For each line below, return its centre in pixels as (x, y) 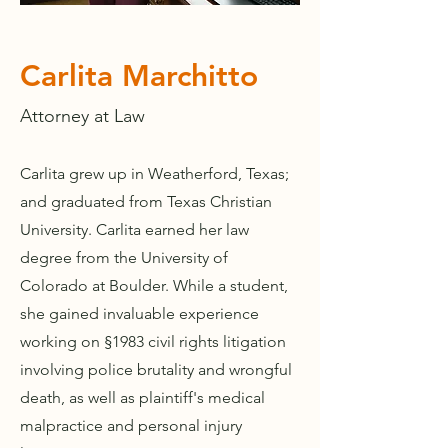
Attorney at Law (82, 116)
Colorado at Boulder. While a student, (154, 285)
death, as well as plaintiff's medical (142, 397)
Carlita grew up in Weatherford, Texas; (154, 173)
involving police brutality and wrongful (156, 369)
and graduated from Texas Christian (146, 201)
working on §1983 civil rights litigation (153, 341)
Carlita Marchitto (139, 76)
